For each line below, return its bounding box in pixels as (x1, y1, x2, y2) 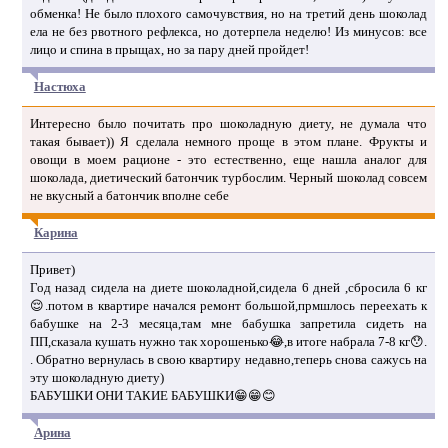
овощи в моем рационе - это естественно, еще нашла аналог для (29, 151, 427, 167)
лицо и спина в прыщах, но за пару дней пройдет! (29, 41, 309, 57)
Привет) (29, 261, 75, 277)
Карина (33, 224, 78, 240)
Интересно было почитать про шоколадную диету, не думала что (29, 115, 427, 131)
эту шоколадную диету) (29, 369, 164, 385)
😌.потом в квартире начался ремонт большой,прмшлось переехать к (29, 297, 427, 313)
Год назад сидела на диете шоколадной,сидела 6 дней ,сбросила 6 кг (29, 279, 427, 295)
